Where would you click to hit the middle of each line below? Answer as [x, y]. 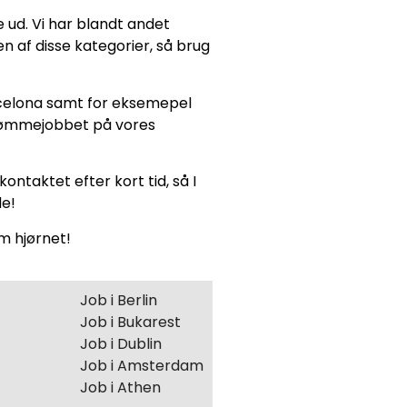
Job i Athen [120, 387]
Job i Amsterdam [142, 365]
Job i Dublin [121, 343]
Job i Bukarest [130, 322]
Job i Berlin [119, 300]
